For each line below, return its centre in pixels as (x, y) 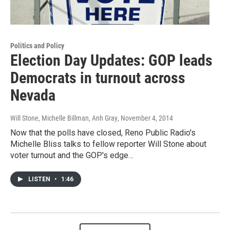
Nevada (33, 95)
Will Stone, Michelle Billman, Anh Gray (64, 118)
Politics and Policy (37, 45)
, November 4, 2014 (145, 118)
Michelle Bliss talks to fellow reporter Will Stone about (108, 144)
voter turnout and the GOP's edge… (72, 155)
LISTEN (40, 179)
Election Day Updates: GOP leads (111, 60)
